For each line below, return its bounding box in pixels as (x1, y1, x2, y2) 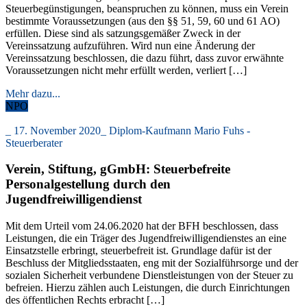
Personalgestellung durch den (5, 177, 171, 192)
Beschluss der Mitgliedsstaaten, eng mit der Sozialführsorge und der (5, 257, 298, 269)
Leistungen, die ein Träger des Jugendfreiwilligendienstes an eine (5, 232, 286, 245)
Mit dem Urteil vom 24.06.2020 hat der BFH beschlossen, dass (5, 220, 278, 232)
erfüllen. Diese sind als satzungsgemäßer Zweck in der (5, 27, 241, 39)
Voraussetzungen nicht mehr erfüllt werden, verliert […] (5, 64, 247, 76)
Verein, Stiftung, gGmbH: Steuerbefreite (5, 162, 230, 177)
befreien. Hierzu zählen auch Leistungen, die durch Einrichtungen (5, 282, 290, 294)
